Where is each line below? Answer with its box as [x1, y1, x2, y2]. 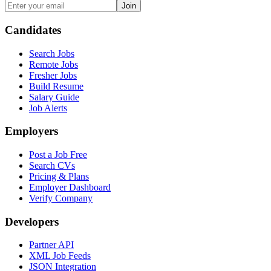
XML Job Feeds [29, 250, 91, 261]
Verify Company [29, 192, 93, 203]
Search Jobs [29, 48, 74, 59]
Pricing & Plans [29, 171, 89, 181]
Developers [5, 215, 59, 228]
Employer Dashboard [29, 181, 111, 192]
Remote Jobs [29, 59, 78, 70]
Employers [5, 125, 58, 138]
